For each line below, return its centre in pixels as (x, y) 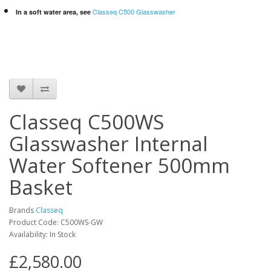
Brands (22, 210)
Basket (41, 187)
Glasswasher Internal (109, 144)
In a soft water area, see (54, 12)
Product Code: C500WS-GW (56, 222)
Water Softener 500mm (119, 165)
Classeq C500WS (87, 122)
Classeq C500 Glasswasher (134, 11)
